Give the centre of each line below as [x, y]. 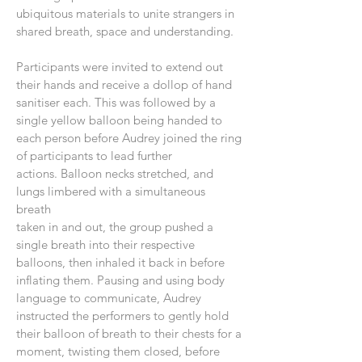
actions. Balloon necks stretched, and [115, 173]
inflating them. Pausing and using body [120, 280]
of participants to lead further [94, 156]
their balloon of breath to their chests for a [129, 333]
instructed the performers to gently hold [122, 316]
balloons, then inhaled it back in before [120, 262]
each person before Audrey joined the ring [129, 138]
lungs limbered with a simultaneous [111, 191]
